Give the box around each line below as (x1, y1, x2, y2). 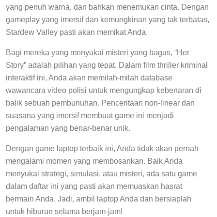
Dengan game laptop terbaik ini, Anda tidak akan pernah (6, 144, 199, 153)
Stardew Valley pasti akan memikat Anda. (6, 28, 148, 36)
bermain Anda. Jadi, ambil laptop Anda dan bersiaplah (6, 194, 191, 203)
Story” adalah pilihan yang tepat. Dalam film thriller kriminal (6, 61, 208, 69)
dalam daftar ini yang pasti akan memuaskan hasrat (6, 182, 182, 190)
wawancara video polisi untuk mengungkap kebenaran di (6, 86, 201, 94)
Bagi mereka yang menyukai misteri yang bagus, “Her (6, 48, 189, 57)
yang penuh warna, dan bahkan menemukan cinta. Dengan (6, 2, 209, 11)
